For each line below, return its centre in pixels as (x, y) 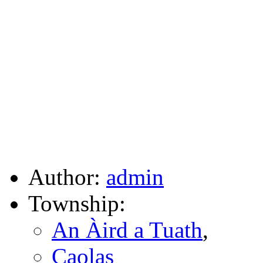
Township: (77, 203)
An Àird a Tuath (127, 230)
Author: (67, 177)
